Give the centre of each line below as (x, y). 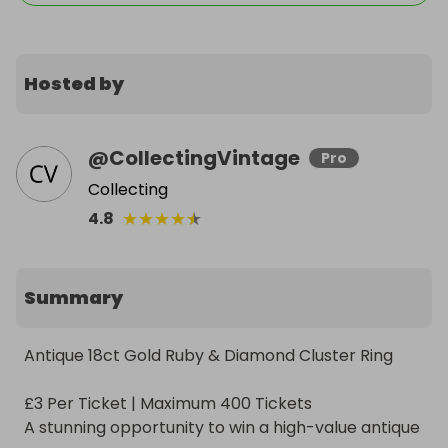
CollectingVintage (204, 158)
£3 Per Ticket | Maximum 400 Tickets (168, 403)
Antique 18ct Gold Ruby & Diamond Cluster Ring (208, 355)
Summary (73, 297)
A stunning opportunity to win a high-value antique (222, 427)
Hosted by (74, 83)
